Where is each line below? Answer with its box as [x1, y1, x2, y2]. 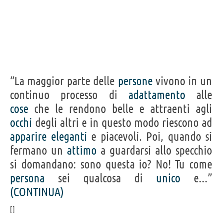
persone [117, 74, 153, 88]
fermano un [10, 143, 67, 157]
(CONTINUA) [10, 185, 64, 199]
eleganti [51, 129, 87, 143]
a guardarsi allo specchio [97, 143, 212, 157]
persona [10, 171, 45, 185]
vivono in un [152, 74, 213, 88]
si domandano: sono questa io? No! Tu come [10, 157, 212, 171]
